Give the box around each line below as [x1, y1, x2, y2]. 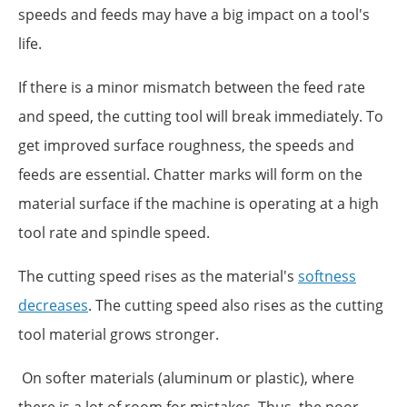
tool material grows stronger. [18, 323, 219, 344]
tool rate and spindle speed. [18, 222, 210, 243]
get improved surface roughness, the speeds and [18, 134, 354, 155]
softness [298, 265, 356, 286]
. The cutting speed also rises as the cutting [88, 294, 383, 315]
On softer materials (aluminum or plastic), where [18, 367, 354, 388]
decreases [18, 294, 88, 315]
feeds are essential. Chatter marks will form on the [18, 164, 362, 184]
